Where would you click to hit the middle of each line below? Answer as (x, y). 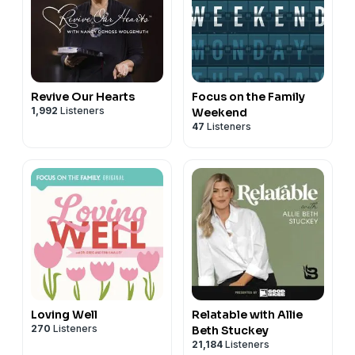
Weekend (219, 112)
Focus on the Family (248, 96)
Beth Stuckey (230, 330)
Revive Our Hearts (83, 96)
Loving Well (64, 314)
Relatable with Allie (247, 314)
